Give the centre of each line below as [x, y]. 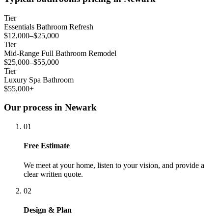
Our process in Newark [50, 108]
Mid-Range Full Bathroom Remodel [60, 53]
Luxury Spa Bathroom [39, 80]
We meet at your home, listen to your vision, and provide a [114, 165]
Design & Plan [48, 210]
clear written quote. [53, 174]
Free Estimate [47, 146]
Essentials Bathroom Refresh [49, 27]
